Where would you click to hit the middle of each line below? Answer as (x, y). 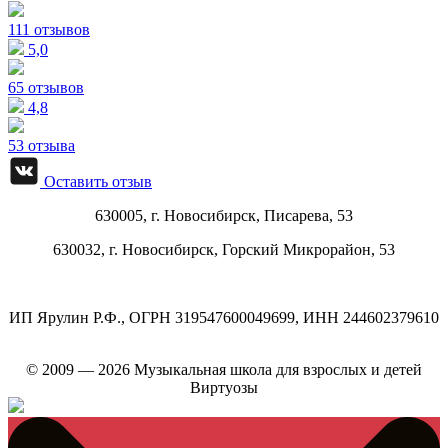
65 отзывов (46, 88)
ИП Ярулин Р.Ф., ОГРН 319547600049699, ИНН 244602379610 (224, 318)
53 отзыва (41, 146)
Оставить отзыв (96, 182)
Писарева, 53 (308, 216)
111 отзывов (49, 30)
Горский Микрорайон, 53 (308, 250)
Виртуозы (224, 388)
